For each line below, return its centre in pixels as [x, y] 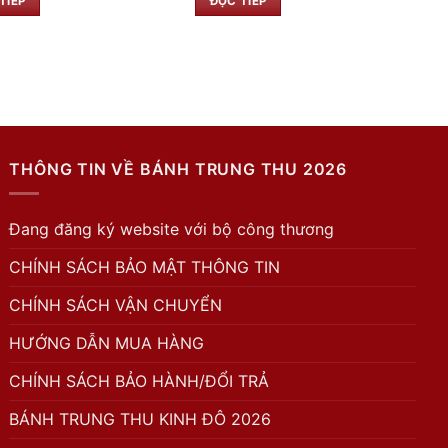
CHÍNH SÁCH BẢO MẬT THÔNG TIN [145, 267]
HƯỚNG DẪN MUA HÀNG [107, 343]
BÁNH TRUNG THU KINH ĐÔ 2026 [140, 419]
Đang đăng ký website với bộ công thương [172, 229]
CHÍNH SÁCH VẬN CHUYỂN [116, 305]
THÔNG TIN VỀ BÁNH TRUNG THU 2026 [178, 168]
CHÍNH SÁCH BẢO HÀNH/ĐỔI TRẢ [139, 381]
